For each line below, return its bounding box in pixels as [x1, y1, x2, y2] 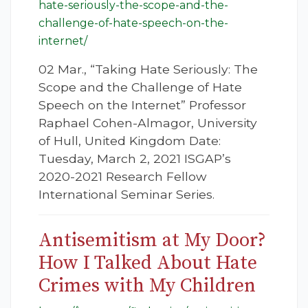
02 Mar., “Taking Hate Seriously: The [38, 62, 258, 77]
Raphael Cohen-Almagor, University [38, 115, 257, 131]
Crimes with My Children [38, 274, 256, 298]
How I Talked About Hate [38, 251, 257, 276]
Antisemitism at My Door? [38, 228, 266, 253]
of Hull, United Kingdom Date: [38, 133, 221, 148]
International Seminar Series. [38, 187, 214, 202]
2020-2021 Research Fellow [38, 169, 206, 184]
